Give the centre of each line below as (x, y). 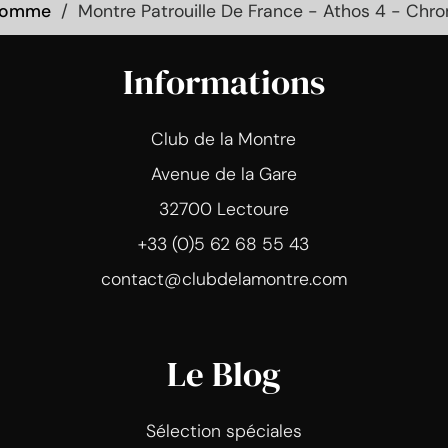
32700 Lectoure (223, 208)
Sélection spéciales (223, 430)
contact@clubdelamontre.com (223, 278)
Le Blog (223, 373)
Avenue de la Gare (223, 173)
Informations (223, 81)
